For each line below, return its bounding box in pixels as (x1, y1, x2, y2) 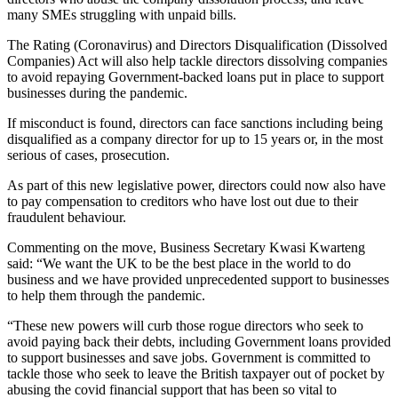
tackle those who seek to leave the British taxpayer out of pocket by (7, 365, 385, 381)
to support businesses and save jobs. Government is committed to (7, 349, 370, 365)
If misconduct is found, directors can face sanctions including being (7, 115, 383, 131)
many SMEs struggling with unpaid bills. (7, 6, 236, 22)
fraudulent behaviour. (7, 209, 126, 225)
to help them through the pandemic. (7, 287, 205, 303)
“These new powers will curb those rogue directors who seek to (7, 317, 363, 333)
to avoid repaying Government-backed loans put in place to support (7, 68, 384, 84)
